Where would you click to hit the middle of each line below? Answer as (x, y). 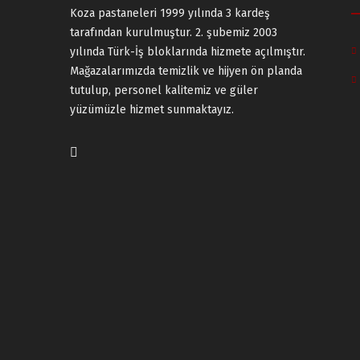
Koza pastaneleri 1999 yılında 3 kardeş (170, 13)
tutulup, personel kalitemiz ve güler (164, 90)
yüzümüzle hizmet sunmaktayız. (152, 109)
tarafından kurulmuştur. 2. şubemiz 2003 (174, 32)
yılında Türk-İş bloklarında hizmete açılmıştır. (188, 51)
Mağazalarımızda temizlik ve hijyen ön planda (186, 71)
